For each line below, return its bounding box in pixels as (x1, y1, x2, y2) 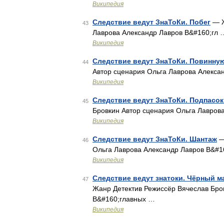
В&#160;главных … (92, 195, 155, 203)
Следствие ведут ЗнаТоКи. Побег (92, 18, 210, 26)
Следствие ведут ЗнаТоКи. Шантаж (92, 135, 217, 143)
